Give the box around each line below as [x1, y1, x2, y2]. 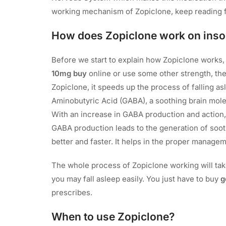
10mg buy [51, 68, 89, 78]
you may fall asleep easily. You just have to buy [51, 174, 220, 184]
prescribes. [51, 187, 94, 197]
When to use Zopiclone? [51, 210, 175, 223]
